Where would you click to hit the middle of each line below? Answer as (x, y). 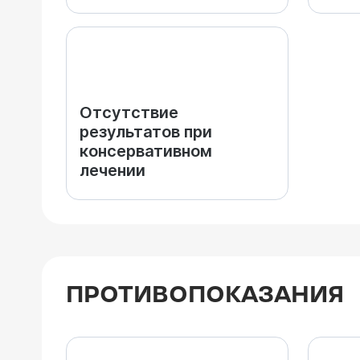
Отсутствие (129, 112)
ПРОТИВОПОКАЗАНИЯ (205, 295)
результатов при (146, 132)
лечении (112, 170)
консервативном (146, 151)
